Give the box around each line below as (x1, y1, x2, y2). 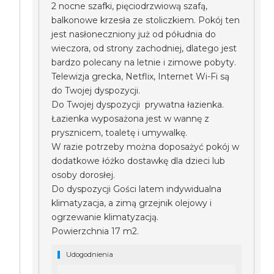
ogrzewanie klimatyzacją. (51, 212, 159, 223)
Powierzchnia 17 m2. (51, 226, 142, 237)
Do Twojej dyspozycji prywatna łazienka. (51, 99, 224, 110)
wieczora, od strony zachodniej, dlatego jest (51, 43, 237, 54)
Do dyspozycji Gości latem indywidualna (51, 183, 222, 194)
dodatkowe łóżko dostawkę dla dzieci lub (51, 155, 226, 166)
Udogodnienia (66, 250, 114, 259)
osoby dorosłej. (51, 169, 116, 180)
